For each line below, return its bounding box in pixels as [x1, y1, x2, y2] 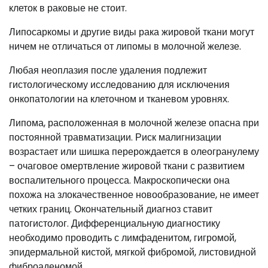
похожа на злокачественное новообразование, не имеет [9, 188, 259, 202]
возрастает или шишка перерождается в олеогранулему [9, 145, 259, 159]
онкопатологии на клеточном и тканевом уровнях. [9, 92, 229, 106]
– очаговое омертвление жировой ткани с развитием [9, 159, 245, 173]
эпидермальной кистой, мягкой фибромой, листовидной [9, 245, 256, 260]
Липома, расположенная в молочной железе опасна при [9, 116, 259, 130]
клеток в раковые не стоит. [9, 1, 127, 16]
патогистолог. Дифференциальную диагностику [9, 217, 220, 231]
